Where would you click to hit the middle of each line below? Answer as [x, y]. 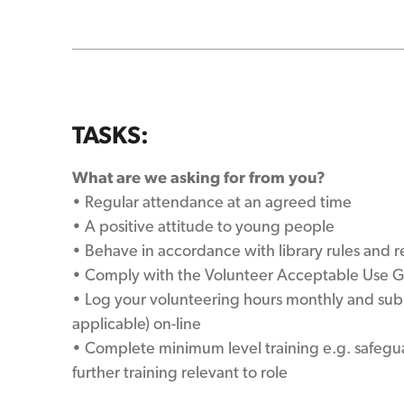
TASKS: [110, 134]
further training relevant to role [180, 372]
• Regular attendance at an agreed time [212, 202]
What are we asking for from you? [199, 177]
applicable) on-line [137, 323]
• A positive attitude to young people [203, 226]
